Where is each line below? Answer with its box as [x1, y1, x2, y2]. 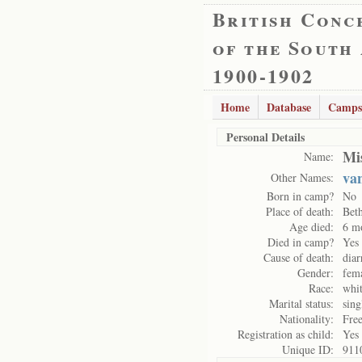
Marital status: [269, 296, 334, 311]
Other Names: [271, 170, 334, 185]
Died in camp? [267, 234, 334, 250]
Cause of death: [263, 250, 334, 265]
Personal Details [226, 128, 305, 145]
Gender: [297, 265, 334, 280]
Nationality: [280, 311, 334, 326]
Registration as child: [238, 326, 334, 342]
